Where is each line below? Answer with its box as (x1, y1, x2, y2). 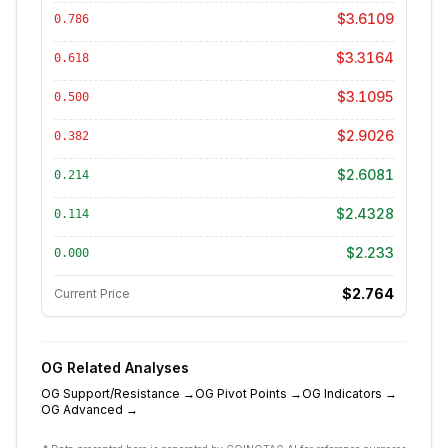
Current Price (54, 286, 130, 301)
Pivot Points (217, 386, 287, 401)
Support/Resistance (63, 386, 180, 401)
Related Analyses (63, 359, 189, 376)
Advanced (63, 402, 123, 417)
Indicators (324, 386, 382, 401)
